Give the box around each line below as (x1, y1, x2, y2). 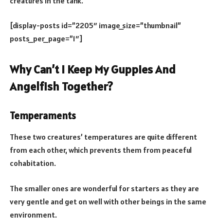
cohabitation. (10, 158, 56, 168)
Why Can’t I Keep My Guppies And (10, 62, 176, 77)
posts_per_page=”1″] (10, 34, 83, 44)
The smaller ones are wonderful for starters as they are (10, 183, 199, 193)
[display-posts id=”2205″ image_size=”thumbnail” (10, 20, 181, 31)
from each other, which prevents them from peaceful (10, 145, 192, 155)
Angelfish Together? (10, 79, 113, 94)
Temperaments (10, 109, 76, 122)
